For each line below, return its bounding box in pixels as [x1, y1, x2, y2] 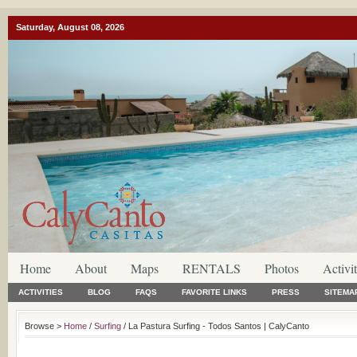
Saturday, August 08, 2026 [16, 22, 124, 32]
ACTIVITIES [18, 288, 63, 296]
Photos [265, 260, 299, 277]
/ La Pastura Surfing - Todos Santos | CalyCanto [121, 321, 309, 331]
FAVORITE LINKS [182, 288, 247, 296]
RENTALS [182, 260, 241, 277]
